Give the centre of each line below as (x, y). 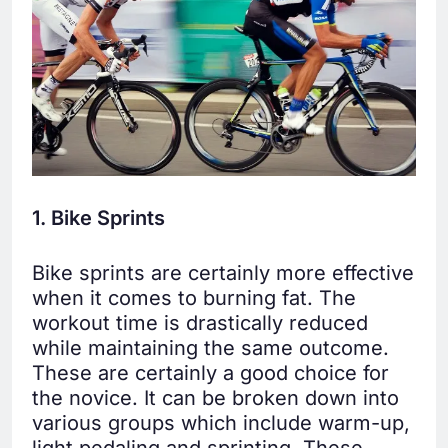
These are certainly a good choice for (210, 373)
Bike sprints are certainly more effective (223, 273)
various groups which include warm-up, (221, 423)
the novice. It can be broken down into (215, 398)
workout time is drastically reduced (200, 323)
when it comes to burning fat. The (194, 298)
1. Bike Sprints (98, 218)
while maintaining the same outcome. (210, 348)
